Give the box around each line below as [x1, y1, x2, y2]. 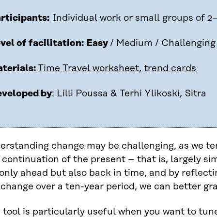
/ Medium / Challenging [110, 38, 216, 49]
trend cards [144, 63, 196, 74]
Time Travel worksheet [38, 63, 139, 74]
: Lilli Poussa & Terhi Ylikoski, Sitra [52, 89, 206, 99]
